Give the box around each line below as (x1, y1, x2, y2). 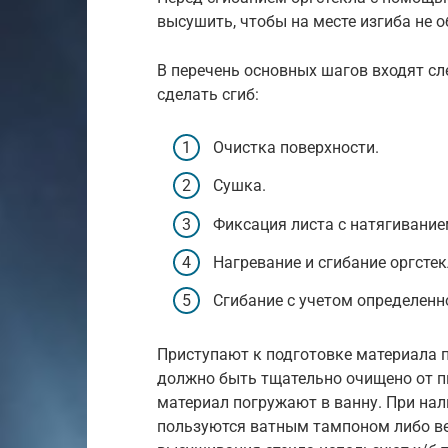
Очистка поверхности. (213, 138, 379, 158)
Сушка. (213, 176, 266, 196)
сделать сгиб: (157, 85, 259, 105)
